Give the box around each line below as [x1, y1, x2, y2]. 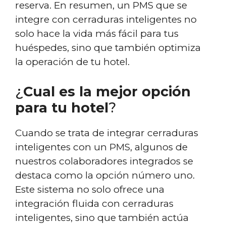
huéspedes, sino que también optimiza [15, 42, 201, 53]
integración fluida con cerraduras [15, 197, 174, 209]
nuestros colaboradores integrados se [15, 155, 193, 167]
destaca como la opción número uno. [15, 169, 195, 181]
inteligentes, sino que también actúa [15, 211, 189, 223]
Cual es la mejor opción [23, 83, 191, 100]
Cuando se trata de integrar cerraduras [15, 127, 198, 139]
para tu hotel [15, 99, 108, 116]
